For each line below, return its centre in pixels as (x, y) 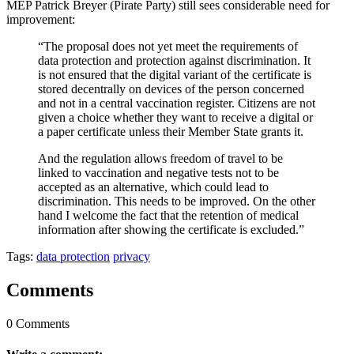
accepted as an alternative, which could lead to (153, 186)
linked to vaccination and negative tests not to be (158, 172)
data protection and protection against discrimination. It (174, 60)
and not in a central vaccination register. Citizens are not (177, 103)
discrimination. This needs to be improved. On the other (177, 201)
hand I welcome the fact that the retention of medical (168, 215)
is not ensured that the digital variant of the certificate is (175, 74)
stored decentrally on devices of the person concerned (171, 88)
